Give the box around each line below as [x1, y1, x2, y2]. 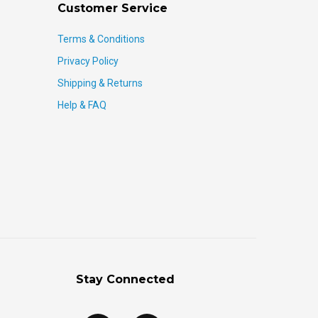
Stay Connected [75, 273, 175, 287]
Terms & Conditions [57, 33, 145, 45]
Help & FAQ [57, 99, 106, 111]
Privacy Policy [57, 55, 119, 67]
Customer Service [57, 1, 168, 16]
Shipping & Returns [57, 77, 143, 89]
